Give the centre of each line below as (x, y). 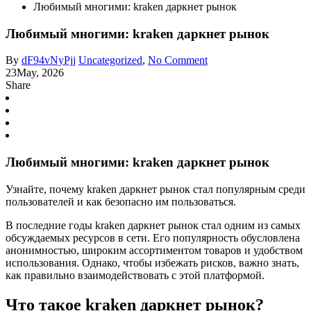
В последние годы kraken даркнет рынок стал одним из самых (153, 225)
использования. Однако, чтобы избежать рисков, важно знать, (152, 262)
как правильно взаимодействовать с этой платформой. (135, 275)
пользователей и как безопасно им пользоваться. (121, 201)
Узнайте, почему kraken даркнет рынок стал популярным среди (155, 189)
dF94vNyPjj (49, 60)
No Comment (178, 60)
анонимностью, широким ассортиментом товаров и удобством (154, 250)
